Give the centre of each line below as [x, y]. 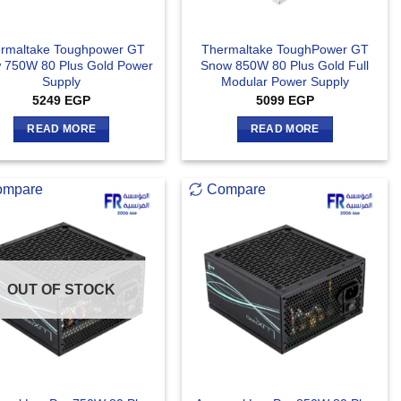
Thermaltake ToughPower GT [285, 50]
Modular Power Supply [285, 82]
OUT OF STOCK [62, 289]
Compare [237, 189]
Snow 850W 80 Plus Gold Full [285, 66]
